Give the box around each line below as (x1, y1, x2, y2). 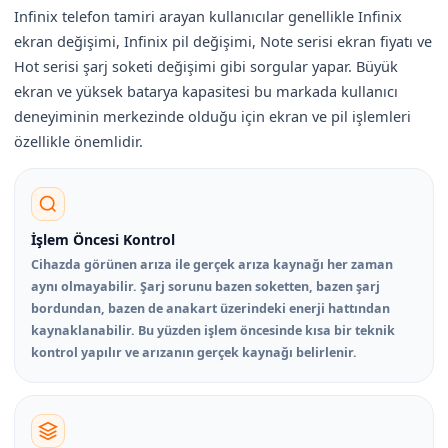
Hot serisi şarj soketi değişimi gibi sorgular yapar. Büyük (14, 55, 398, 76)
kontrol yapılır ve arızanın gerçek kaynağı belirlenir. (31, 343, 357, 361)
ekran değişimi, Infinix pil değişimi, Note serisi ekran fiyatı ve (14, 30, 432, 51)
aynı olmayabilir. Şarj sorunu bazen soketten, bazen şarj (31, 277, 380, 295)
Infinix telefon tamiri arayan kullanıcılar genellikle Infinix (14, 5, 402, 26)
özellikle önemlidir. (14, 130, 143, 151)
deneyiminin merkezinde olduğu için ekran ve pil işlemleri (14, 105, 411, 126)
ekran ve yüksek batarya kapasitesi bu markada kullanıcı (14, 80, 398, 101)
